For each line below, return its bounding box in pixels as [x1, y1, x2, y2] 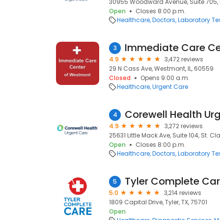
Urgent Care [152, 82, 188, 91]
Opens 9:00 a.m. [140, 74, 190, 82]
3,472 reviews [165, 55, 203, 63]
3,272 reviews [165, 122, 203, 130]
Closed [109, 74, 131, 82]
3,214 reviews [164, 189, 201, 197]
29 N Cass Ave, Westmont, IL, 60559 [109, 64, 214, 73]
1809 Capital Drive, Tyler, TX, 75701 [109, 198, 207, 206]
